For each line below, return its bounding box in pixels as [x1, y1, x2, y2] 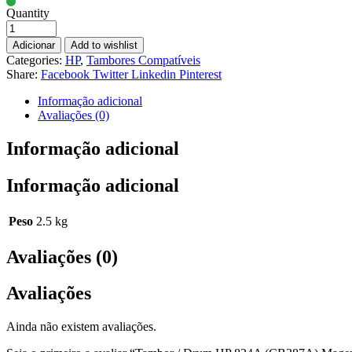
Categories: [6, 53, 65, 67]
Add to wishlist [71, 38, 137, 51]
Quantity [6, 5, 49, 20]
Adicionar [13, 38, 55, 51]
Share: [6, 67, 38, 81]
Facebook [41, 67, 90, 81]
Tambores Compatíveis [86, 53, 200, 67]
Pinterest [179, 67, 222, 81]
